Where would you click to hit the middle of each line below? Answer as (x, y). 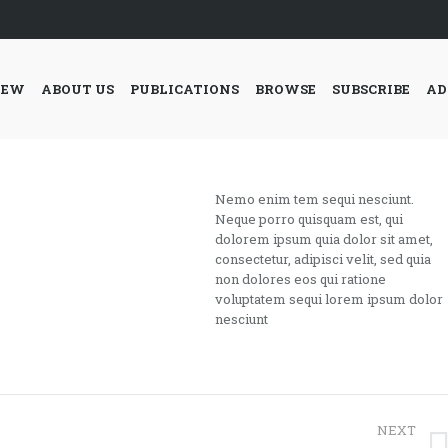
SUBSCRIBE (371, 88)
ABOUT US (77, 88)
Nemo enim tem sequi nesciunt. (315, 199)
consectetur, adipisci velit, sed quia (323, 259)
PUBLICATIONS (184, 88)
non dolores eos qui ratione (301, 279)
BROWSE (285, 88)
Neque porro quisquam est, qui (309, 219)
